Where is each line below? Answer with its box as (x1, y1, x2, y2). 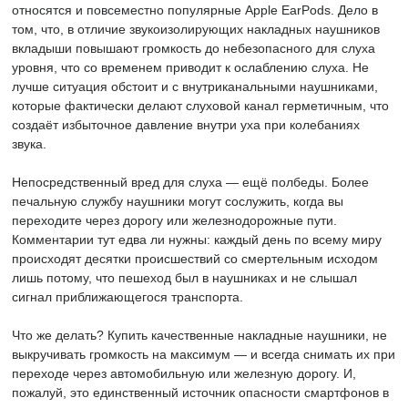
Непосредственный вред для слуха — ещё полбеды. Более (12, 175, 369, 189)
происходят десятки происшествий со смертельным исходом (12, 251, 378, 266)
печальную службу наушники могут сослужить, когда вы (12, 194, 343, 209)
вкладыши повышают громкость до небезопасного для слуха (12, 41, 375, 56)
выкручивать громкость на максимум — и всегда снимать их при (12, 347, 395, 362)
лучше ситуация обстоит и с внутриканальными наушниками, (12, 79, 378, 94)
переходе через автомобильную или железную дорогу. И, (12, 366, 356, 381)
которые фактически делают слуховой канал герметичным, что (12, 98, 389, 113)
